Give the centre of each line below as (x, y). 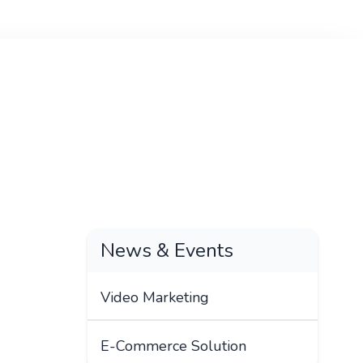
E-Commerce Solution (173, 346)
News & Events (167, 250)
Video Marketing (155, 297)
